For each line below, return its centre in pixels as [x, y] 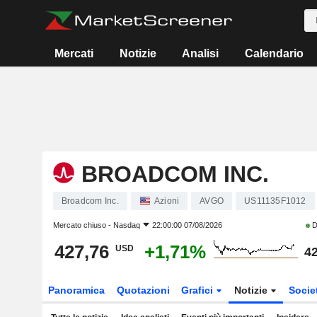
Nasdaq [126, 225]
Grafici [199, 290]
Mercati [74, 53]
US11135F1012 [275, 201]
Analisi [201, 53]
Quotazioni [143, 290]
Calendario [274, 53]
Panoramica [76, 290]
